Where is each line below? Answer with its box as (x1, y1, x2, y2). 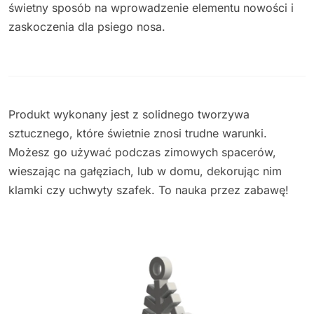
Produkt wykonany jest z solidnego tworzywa (8, 107, 250, 121)
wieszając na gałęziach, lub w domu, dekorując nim (8, 163, 282, 178)
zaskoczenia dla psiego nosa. (8, 19, 165, 34)
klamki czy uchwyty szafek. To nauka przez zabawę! (8, 182, 289, 197)
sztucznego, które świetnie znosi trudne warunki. (8, 125, 267, 140)
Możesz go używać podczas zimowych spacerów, (8, 144, 276, 159)
